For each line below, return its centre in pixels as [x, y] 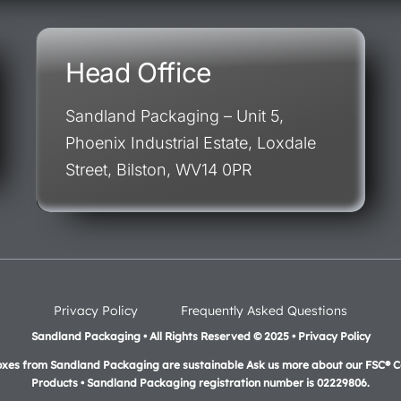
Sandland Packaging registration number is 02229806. [228, 383]
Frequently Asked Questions [264, 310]
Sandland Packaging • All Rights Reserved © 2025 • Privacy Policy [200, 336]
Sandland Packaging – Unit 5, [174, 116]
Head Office [138, 73]
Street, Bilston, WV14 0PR [158, 170]
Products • [59, 383]
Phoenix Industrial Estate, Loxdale [190, 143]
